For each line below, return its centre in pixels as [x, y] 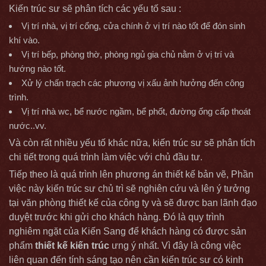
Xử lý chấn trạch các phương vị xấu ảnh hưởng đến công [133, 83]
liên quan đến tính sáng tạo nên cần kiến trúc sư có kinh [126, 259]
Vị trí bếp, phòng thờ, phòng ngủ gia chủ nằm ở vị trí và [128, 54]
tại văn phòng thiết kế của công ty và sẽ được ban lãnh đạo [133, 202]
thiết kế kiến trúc [72, 245]
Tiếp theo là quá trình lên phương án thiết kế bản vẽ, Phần [131, 174]
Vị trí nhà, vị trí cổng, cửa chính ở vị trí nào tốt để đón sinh [133, 26]
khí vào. [24, 40]
